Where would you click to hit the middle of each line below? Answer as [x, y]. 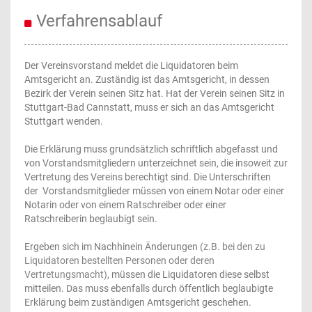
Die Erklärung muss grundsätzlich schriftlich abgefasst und [151, 149]
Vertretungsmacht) [66, 274]
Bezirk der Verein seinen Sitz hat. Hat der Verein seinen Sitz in [155, 93]
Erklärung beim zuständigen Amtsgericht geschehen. [138, 302]
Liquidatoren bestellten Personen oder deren [119, 260]
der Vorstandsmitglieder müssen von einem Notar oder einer [154, 191]
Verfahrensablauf [99, 21]
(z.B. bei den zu [233, 247]
